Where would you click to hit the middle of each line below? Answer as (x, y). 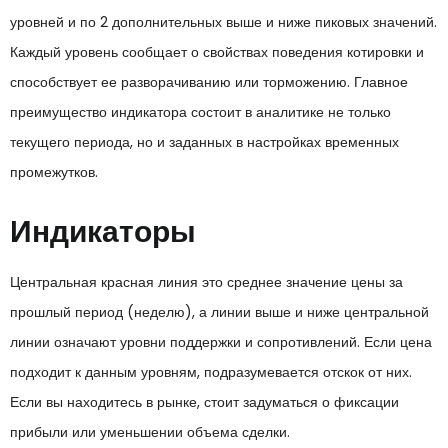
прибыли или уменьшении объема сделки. (150, 431)
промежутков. (54, 172)
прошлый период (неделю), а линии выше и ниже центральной (219, 311)
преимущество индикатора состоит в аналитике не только (200, 112)
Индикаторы (103, 232)
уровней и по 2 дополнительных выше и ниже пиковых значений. (223, 22)
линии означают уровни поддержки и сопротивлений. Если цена (221, 341)
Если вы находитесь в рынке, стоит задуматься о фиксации (204, 401)
